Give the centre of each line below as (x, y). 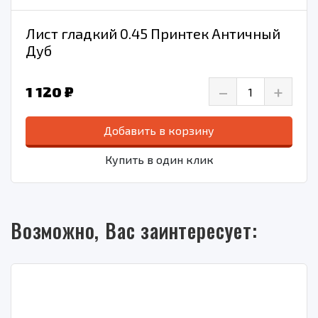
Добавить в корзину (159, 131)
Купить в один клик (159, 160)
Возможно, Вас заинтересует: (134, 231)
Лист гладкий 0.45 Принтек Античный (153, 34)
